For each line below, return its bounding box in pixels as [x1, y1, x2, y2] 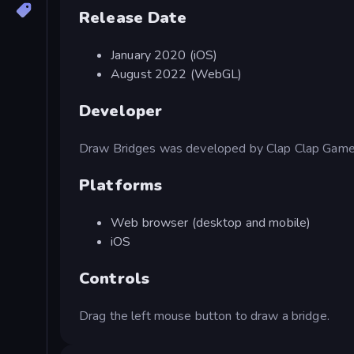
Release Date [79, 6, 187, 28]
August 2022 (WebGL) [111, 65, 243, 83]
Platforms [79, 174, 163, 196]
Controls [79, 267, 150, 289]
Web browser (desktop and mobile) [111, 213, 311, 232]
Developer [79, 100, 163, 122]
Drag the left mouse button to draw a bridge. [79, 307, 330, 325]
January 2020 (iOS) [111, 46, 218, 64]
